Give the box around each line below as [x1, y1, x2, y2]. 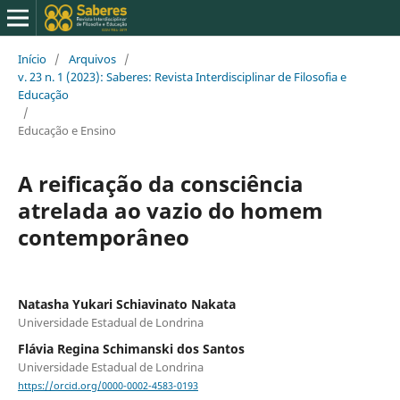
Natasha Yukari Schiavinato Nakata [17, 295, 236, 312]
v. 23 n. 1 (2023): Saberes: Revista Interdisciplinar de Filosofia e [17, 68, 346, 85]
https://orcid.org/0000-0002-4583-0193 [17, 379, 198, 393]
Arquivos [68, 50, 116, 67]
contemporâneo [17, 221, 189, 252]
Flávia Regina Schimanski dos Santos [17, 339, 245, 357]
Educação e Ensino [17, 121, 116, 138]
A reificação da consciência [17, 168, 304, 198]
